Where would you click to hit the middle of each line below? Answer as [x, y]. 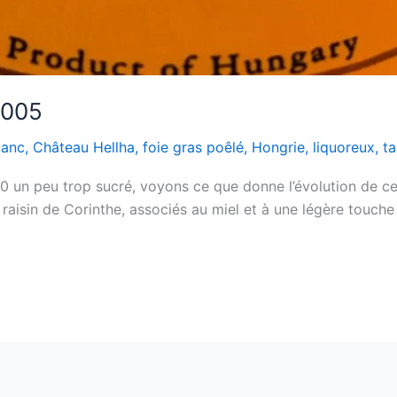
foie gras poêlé [193, 147]
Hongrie [278, 147]
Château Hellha [84, 147]
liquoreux [344, 147]
